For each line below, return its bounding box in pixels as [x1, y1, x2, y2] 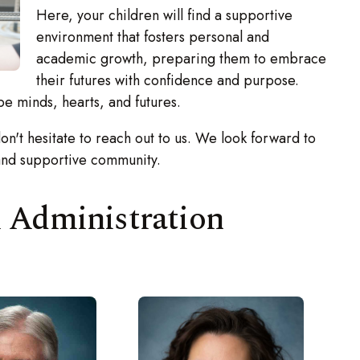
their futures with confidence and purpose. [36, 70, 300, 92]
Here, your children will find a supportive [36, 5, 293, 27]
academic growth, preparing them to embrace [36, 48, 327, 70]
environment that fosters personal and [36, 27, 270, 48]
